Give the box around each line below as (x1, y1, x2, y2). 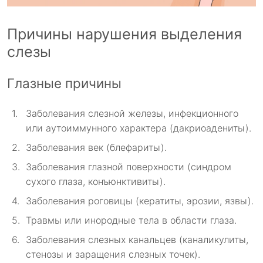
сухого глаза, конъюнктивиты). (26, 175, 166, 187)
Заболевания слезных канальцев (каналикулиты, (26, 233, 248, 245)
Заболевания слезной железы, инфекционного (26, 107, 238, 119)
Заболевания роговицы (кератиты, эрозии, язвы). (26, 194, 254, 207)
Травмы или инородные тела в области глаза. (26, 214, 237, 226)
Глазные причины (7, 75, 122, 92)
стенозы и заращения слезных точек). (26, 248, 200, 260)
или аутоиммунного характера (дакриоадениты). (26, 122, 251, 134)
